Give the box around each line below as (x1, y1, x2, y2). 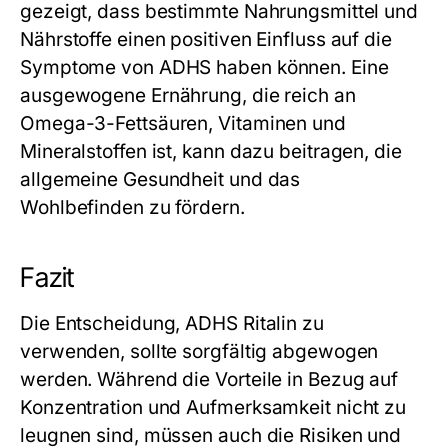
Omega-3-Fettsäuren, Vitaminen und (20, 111, 346, 135)
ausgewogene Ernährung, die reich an (20, 83, 356, 107)
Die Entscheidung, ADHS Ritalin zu (20, 311, 324, 335)
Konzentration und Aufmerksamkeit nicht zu (20, 395, 407, 419)
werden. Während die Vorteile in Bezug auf (20, 367, 399, 391)
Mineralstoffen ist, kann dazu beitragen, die (20, 139, 402, 163)
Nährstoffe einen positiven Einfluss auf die (20, 27, 392, 51)
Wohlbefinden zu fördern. (20, 195, 245, 219)
